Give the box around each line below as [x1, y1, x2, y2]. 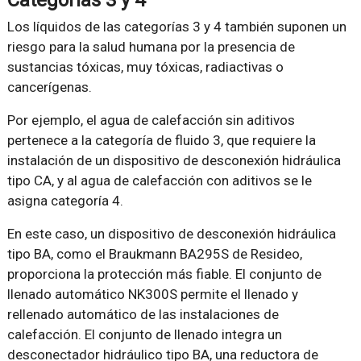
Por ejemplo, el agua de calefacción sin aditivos [6, 111, 295, 128]
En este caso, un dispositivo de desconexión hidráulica [6, 225, 336, 242]
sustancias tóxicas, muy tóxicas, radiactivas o [6, 58, 284, 75]
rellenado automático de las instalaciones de [6, 305, 279, 322]
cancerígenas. [6, 78, 92, 95]
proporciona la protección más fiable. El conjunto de [6, 265, 322, 282]
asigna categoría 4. [6, 192, 123, 209]
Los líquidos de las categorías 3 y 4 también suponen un [6, 18, 346, 35]
